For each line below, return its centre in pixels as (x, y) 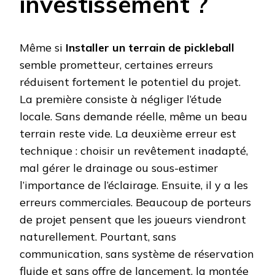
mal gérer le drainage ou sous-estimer (119, 168)
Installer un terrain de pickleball (150, 47)
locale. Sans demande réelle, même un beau (134, 116)
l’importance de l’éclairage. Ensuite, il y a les (134, 185)
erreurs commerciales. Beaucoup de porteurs (135, 202)
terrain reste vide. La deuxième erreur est (128, 133)
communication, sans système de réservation (137, 254)
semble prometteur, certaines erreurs (116, 64)
